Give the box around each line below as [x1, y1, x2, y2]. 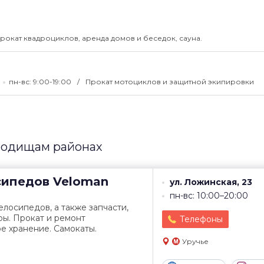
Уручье [182, 237, 209, 246]
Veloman [49, 174, 108, 189]
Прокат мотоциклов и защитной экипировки [85, 77, 254, 86]
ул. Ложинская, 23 [170, 177, 252, 187]
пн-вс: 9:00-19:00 [9, 77, 73, 86]
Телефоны [180, 214, 223, 225]
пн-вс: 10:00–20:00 [170, 190, 248, 201]
